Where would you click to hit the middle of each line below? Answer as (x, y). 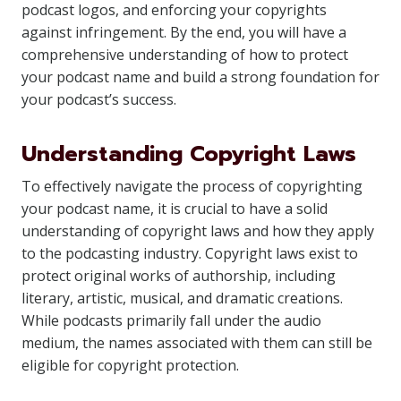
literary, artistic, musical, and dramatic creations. (182, 298)
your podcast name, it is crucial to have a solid (175, 209)
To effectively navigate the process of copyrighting (192, 186)
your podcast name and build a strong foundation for (200, 77)
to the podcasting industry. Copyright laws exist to (190, 253)
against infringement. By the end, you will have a (184, 32)
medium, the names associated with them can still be (197, 343)
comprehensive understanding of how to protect (185, 55)
